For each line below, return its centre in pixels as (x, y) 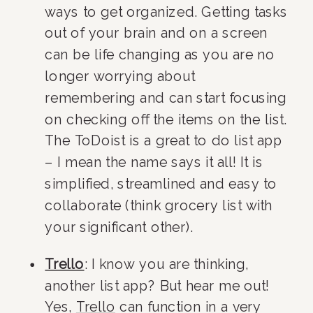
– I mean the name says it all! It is (154, 162)
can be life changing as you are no (160, 55)
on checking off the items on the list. (166, 119)
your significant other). (119, 227)
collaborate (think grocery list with (159, 205)
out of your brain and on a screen (156, 33)
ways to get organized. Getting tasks (166, 12)
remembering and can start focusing (166, 98)
